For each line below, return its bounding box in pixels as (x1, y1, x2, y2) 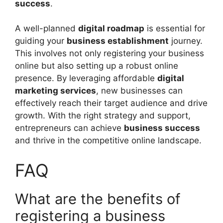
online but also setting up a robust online (15, 61, 178, 71)
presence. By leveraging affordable (15, 73, 157, 83)
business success (124, 123, 200, 133)
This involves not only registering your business (15, 48, 204, 58)
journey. (169, 36, 203, 46)
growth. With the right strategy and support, (15, 111, 191, 120)
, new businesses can (96, 86, 183, 96)
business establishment (67, 36, 169, 46)
